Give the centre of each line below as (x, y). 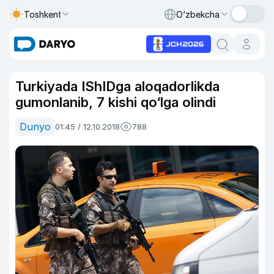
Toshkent (43, 14)
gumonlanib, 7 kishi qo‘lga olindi (116, 102)
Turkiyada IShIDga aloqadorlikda (117, 86)
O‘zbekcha (198, 14)
